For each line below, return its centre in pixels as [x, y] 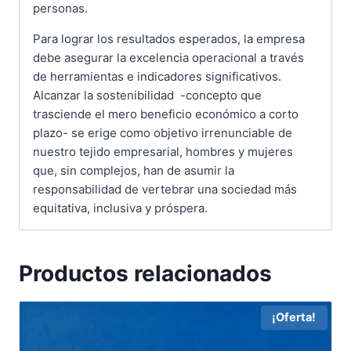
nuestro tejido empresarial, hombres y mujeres [163, 151]
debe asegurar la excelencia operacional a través [168, 57]
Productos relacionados [145, 273]
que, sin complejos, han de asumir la [134, 170]
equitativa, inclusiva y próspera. [120, 208]
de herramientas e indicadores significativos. [157, 76]
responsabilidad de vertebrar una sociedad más [165, 189]
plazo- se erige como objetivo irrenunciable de [163, 132]
